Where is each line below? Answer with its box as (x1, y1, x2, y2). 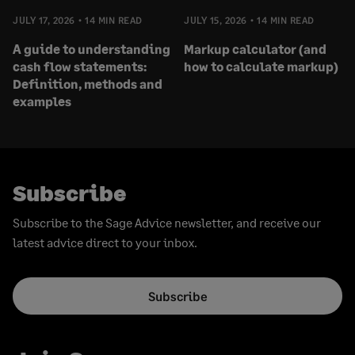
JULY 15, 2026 (184, 13, 247, 26)
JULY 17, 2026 (13, 13, 75, 26)
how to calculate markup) (184, 58, 338, 74)
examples (13, 93, 71, 109)
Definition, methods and (13, 75, 162, 91)
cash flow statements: (13, 58, 147, 74)
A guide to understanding (13, 40, 170, 56)
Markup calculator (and (184, 40, 326, 56)
